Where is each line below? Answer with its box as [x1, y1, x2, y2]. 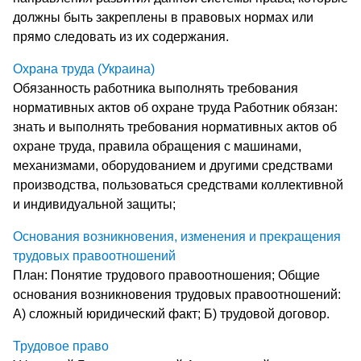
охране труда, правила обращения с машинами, [13, 139, 301, 153]
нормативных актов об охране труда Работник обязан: [13, 100, 338, 114]
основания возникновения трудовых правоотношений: [13, 287, 341, 301]
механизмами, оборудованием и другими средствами [13, 158, 333, 172]
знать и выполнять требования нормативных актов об [13, 119, 337, 134]
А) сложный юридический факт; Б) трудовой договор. [13, 306, 330, 321]
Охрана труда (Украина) [13, 61, 155, 76]
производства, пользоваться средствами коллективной [13, 177, 343, 192]
